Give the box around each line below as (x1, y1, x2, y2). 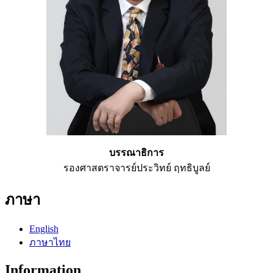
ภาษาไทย (29, 237, 71, 248)
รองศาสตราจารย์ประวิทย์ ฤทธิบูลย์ (63, 163, 210, 174)
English (29, 224, 58, 235)
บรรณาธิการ (109, 147, 164, 158)
